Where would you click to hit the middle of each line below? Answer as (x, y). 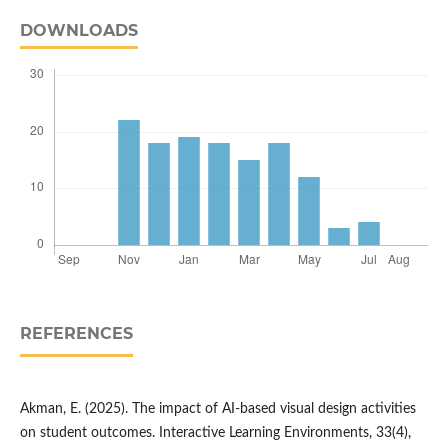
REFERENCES (76, 334)
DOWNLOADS (78, 31)
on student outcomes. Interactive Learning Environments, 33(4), (215, 433)
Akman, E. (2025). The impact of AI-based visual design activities (217, 409)
